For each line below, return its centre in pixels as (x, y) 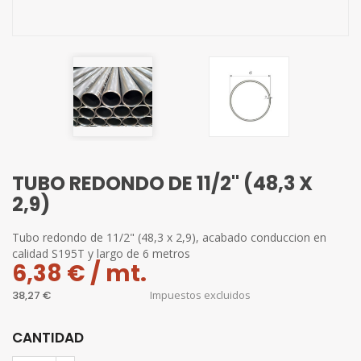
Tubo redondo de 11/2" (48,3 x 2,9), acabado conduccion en (169, 237)
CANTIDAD (48, 338)
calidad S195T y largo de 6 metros (101, 253)
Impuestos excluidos (200, 295)
